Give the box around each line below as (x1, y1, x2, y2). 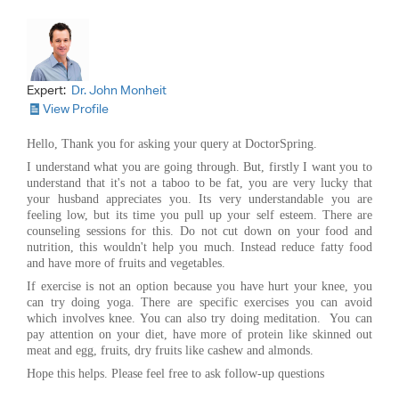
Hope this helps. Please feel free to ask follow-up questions (27, 366, 324, 380)
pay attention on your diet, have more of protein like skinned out (27, 327, 372, 341)
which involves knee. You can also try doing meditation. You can (27, 311, 372, 325)
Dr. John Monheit (71, 82, 167, 97)
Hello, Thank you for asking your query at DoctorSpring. (27, 136, 317, 151)
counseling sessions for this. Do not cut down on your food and (27, 224, 372, 238)
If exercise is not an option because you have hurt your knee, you (27, 279, 372, 293)
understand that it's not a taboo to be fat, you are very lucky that (27, 175, 372, 190)
